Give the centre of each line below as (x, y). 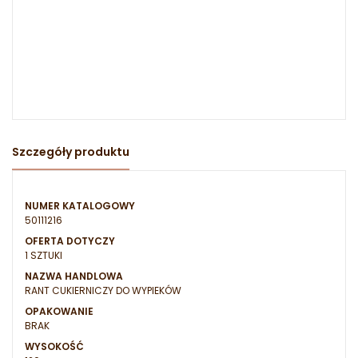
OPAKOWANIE (59, 312)
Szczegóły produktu (71, 152)
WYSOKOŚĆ (54, 347)
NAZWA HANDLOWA (74, 276)
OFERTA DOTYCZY (70, 241)
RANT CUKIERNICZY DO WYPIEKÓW (103, 291)
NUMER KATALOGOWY (80, 206)
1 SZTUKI (44, 256)
